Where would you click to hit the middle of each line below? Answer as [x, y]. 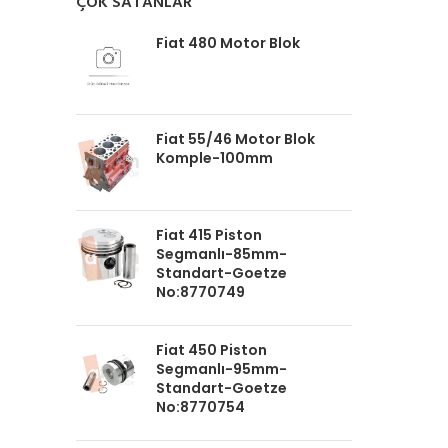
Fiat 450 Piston [211, 350]
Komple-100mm [214, 158]
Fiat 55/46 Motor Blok [235, 139]
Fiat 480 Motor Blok [228, 43]
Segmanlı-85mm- [221, 254]
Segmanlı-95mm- [221, 369]
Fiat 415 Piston [209, 235]
